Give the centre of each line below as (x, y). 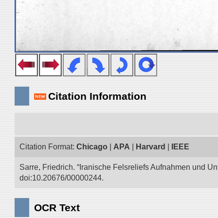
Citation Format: (48, 147)
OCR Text (57, 208)
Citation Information (97, 96)
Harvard (151, 147)
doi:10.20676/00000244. (62, 178)
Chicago (92, 147)
